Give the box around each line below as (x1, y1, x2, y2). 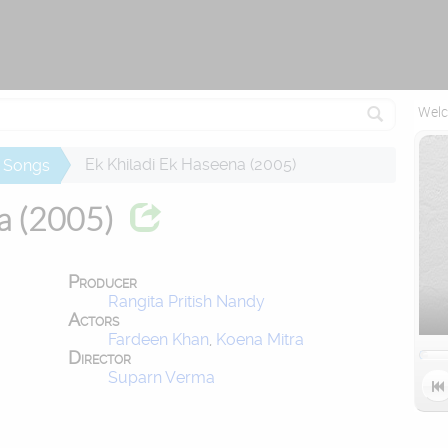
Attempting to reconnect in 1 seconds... (96, 6, 352, 24)
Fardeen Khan (108, 330, 209, 350)
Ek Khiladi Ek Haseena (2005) (85, 155, 296, 175)
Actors (68, 310, 119, 331)
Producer (68, 272, 137, 293)
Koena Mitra (216, 330, 304, 350)
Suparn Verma (108, 368, 215, 388)
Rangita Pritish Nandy (108, 292, 265, 312)
